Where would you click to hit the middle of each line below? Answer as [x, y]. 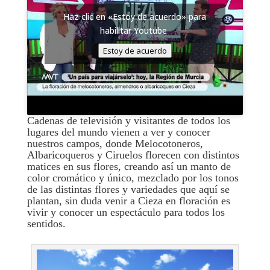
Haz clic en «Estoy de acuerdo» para [135, 17]
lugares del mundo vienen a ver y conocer [118, 132]
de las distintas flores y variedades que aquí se [128, 189]
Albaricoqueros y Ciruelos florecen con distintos [133, 155]
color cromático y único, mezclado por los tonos [133, 177]
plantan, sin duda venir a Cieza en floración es [128, 200]
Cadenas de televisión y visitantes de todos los [128, 120]
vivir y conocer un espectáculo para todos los [126, 212]
